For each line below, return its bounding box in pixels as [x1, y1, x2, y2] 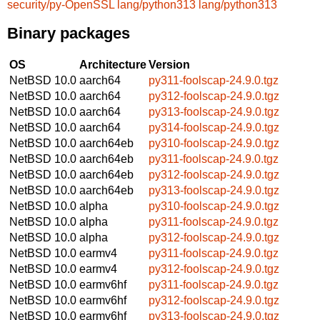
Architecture [79, 58, 146, 71]
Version [149, 58, 190, 71]
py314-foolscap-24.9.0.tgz [149, 121, 279, 134]
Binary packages [7, 24, 130, 43]
